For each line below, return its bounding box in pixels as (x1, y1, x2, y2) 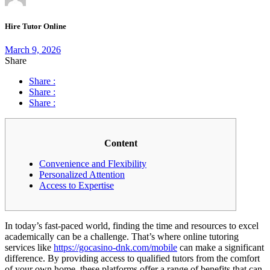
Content (104, 137, 137, 148)
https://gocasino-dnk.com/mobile (54, 242, 177, 253)
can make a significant (177, 242, 264, 253)
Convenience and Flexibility (39, 158, 146, 169)
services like (5, 242, 54, 253)
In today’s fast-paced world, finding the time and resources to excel (5, 220, 259, 231)
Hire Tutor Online (5, 21, 66, 31)
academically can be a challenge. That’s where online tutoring (5, 231, 239, 242)
